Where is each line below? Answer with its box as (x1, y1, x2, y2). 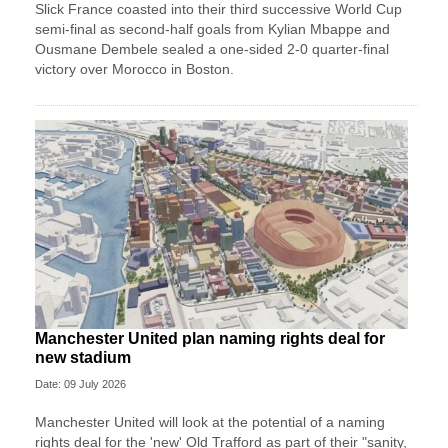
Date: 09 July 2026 (35, 378, 126, 391)
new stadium (35, 349, 131, 367)
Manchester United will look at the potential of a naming (35, 414, 385, 431)
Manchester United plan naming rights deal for (35, 330, 385, 348)
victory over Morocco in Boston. (35, 60, 234, 77)
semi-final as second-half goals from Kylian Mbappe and (35, 20, 390, 37)
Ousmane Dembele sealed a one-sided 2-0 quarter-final (35, 40, 389, 57)
